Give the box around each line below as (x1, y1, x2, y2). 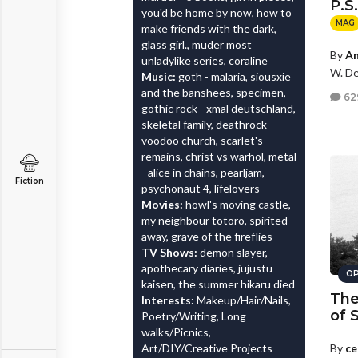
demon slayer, (200, 245, 268, 259)
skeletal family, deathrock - (141, 117, 273, 131)
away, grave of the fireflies (141, 229, 272, 243)
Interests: (141, 293, 197, 307)
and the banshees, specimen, (141, 86, 286, 99)
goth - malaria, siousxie (178, 70, 291, 83)
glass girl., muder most (141, 38, 252, 51)
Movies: (141, 197, 185, 211)
